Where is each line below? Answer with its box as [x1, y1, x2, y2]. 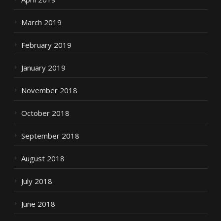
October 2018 [21, 108, 70, 118]
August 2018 [21, 153, 65, 163]
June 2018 [21, 198, 55, 209]
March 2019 [21, 17, 62, 27]
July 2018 [21, 176, 52, 186]
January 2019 [21, 62, 66, 73]
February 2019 [21, 39, 72, 50]
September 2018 [21, 130, 79, 141]
